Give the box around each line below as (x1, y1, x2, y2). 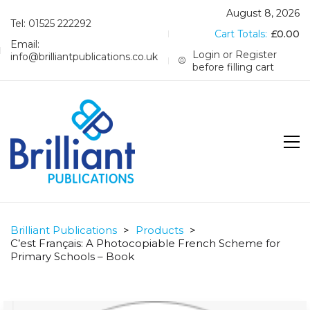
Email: (10, 38, 39, 51)
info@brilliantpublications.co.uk (10, 51, 158, 63)
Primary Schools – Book (10, 250, 134, 263)
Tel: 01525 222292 (10, 17, 91, 30)
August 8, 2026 (226, 7, 300, 19)
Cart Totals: (215, 28, 270, 40)
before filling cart (192, 61, 275, 73)
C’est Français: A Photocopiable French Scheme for (10, 237, 280, 250)
